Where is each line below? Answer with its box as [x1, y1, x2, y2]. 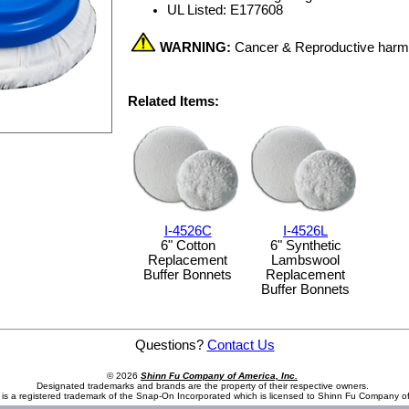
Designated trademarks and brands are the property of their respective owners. [36, 380, 369, 391]
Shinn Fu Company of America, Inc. [141, 370, 298, 381]
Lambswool [271, 253, 340, 267]
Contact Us [206, 337, 275, 352]
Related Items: [128, 94, 219, 109]
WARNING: [160, 40, 231, 55]
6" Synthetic [269, 238, 341, 253]
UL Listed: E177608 [167, 3, 283, 17]
